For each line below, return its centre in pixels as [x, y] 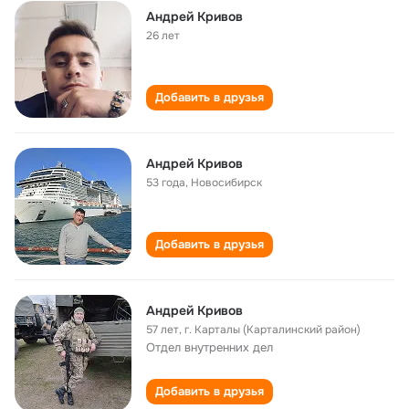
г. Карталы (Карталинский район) [273, 330]
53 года [166, 183]
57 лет [163, 330]
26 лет [163, 36]
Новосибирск [226, 183]
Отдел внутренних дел [210, 347]
